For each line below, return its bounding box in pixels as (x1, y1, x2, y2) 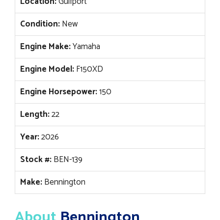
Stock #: (20, 152, 52, 166)
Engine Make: (20, 39, 71, 54)
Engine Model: (20, 62, 74, 76)
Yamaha (71, 39, 100, 54)
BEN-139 (52, 152, 82, 166)
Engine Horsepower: (20, 84, 97, 99)
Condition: (20, 17, 60, 31)
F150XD (74, 62, 103, 76)
